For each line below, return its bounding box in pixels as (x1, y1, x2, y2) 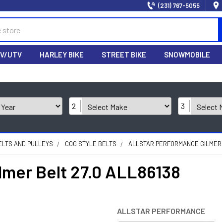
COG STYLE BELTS (65, 140, 116, 148)
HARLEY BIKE (40, 50, 84, 59)
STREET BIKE (102, 50, 146, 59)
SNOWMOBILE (164, 50, 210, 59)
